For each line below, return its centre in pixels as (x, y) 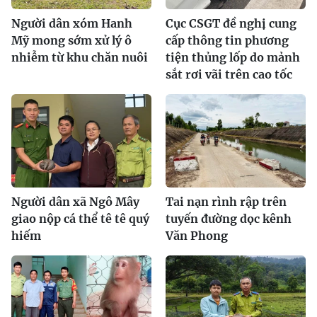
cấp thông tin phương (227, 40)
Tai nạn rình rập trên (226, 201)
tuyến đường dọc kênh (229, 218)
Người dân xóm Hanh (72, 23)
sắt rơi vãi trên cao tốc (229, 74)
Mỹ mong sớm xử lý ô (71, 40)
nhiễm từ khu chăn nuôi (80, 57)
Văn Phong (197, 235)
